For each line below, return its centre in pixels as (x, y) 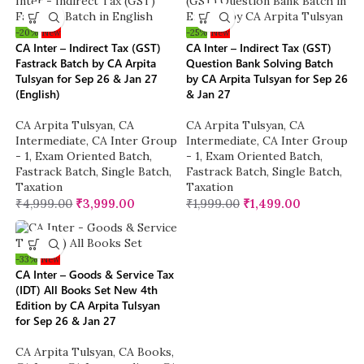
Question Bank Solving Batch (260, 63)
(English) (38, 94)
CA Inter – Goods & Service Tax (95, 275)
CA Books (145, 352)
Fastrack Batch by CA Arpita (86, 63)
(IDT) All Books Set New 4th (87, 290)
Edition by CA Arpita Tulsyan (88, 305)
